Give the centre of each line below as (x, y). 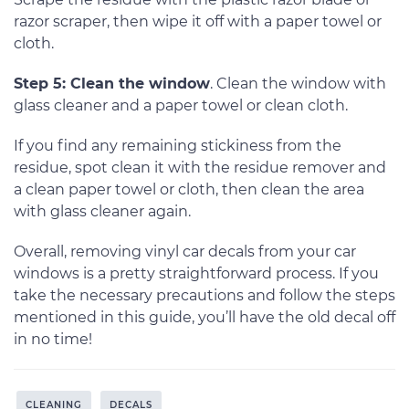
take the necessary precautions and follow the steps (204, 296)
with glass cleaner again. (102, 212)
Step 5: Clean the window (112, 84)
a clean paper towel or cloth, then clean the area (189, 190)
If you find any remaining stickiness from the (178, 146)
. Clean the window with (298, 84)
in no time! (53, 340)
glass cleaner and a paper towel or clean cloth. (181, 106)
